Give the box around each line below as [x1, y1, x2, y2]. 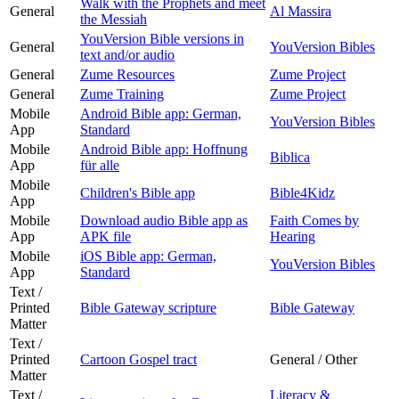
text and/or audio [80, 46, 175, 62]
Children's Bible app [80, 184, 195, 200]
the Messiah [80, 11, 147, 27]
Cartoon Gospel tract [80, 351, 197, 367]
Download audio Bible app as [80, 212, 248, 228]
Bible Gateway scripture [80, 299, 216, 315]
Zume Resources [80, 66, 175, 82]
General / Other [270, 351, 357, 367]
